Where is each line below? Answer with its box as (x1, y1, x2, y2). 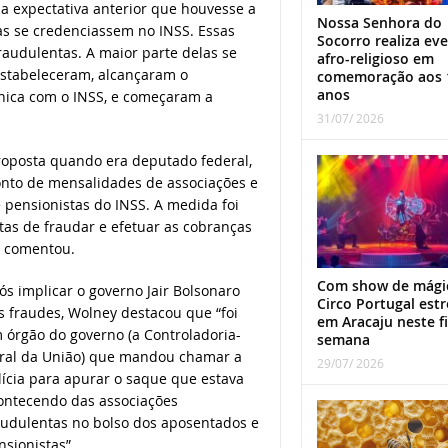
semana (316, 329, 370, 349)
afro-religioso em (316, 48, 434, 68)
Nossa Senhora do (316, 12, 442, 32)
